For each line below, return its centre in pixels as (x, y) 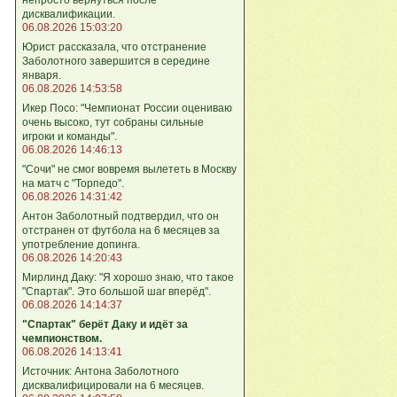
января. (42, 75)
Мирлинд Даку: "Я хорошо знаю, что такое (128, 277)
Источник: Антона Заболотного (101, 371)
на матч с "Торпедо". (73, 183)
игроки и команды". (70, 136)
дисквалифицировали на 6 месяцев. (113, 385)
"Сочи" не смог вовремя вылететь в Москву (129, 169)
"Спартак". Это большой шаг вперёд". (117, 291)
